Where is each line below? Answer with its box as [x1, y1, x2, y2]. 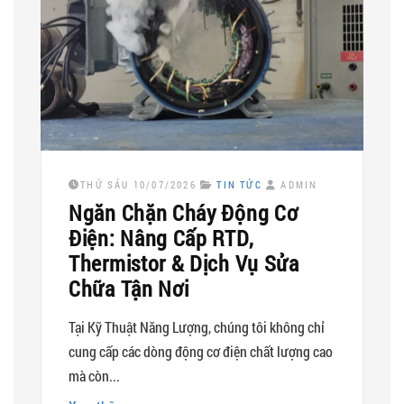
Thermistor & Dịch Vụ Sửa [69, 248, 299, 278]
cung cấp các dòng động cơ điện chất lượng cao [69, 341, 333, 361]
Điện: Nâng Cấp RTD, [69, 223, 254, 252]
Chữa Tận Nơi [69, 273, 189, 303]
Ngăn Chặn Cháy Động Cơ [69, 197, 298, 227]
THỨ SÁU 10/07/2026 [80, 177, 197, 191]
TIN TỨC [216, 177, 262, 191]
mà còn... [69, 365, 120, 385]
